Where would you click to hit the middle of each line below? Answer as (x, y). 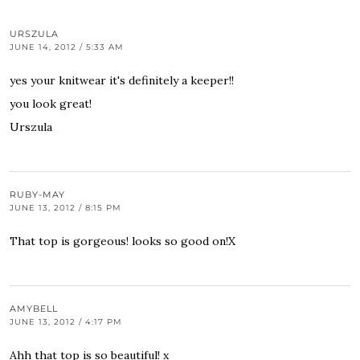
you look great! (51, 103)
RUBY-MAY (37, 194)
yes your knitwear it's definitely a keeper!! (122, 80)
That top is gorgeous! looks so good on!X (123, 241)
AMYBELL (34, 308)
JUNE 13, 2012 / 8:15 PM (65, 207)
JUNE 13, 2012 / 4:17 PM (66, 321)
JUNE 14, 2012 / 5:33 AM (67, 47)
